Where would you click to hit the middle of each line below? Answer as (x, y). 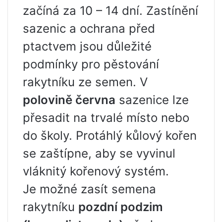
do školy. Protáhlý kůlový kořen (110, 135)
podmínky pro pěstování (91, 64)
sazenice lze (152, 100)
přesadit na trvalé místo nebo (106, 117)
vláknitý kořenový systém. (96, 171)
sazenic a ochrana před (89, 28)
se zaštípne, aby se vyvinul (99, 153)
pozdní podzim (121, 207)
